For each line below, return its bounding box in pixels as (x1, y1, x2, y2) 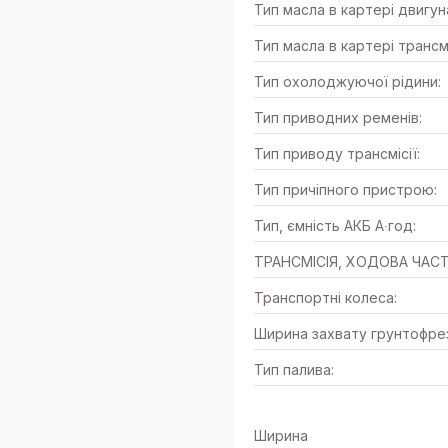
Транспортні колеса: (254, 289, 397, 306)
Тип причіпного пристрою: (254, 181, 437, 198)
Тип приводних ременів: (254, 109, 422, 126)
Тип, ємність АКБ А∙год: (254, 217, 416, 234)
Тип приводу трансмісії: (254, 145, 420, 162)
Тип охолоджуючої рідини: (254, 73, 441, 90)
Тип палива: (254, 361, 334, 378)
